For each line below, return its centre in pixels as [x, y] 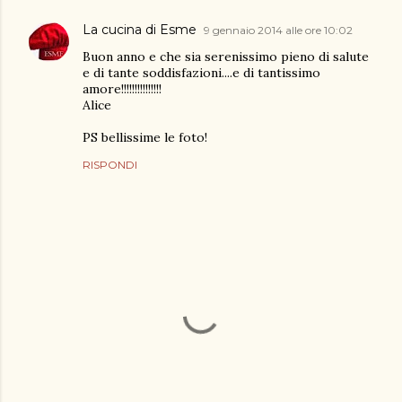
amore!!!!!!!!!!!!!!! [122, 89]
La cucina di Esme [140, 30]
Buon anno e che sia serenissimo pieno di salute [226, 57]
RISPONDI [110, 165]
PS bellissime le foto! [145, 138]
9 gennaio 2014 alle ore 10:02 [278, 31]
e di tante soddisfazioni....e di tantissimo [201, 73]
